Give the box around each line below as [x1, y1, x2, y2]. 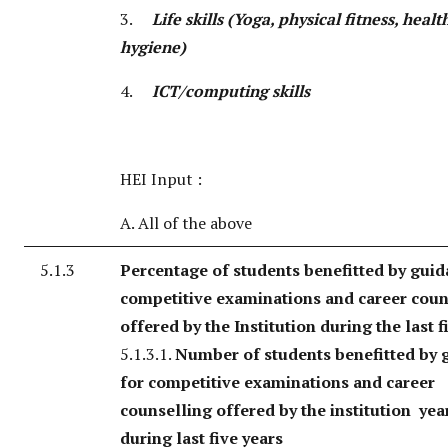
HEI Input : [120, 168, 202, 191]
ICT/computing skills [152, 80, 310, 103]
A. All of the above [120, 212, 252, 235]
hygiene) [120, 36, 186, 59]
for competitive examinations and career [120, 371, 435, 394]
